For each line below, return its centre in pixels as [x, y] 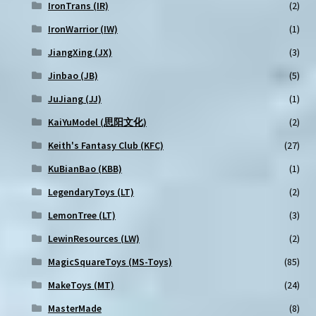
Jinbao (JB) [73, 76]
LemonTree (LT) [81, 215]
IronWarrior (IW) [83, 29]
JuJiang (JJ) [74, 99]
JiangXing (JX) [80, 53]
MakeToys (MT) [81, 285]
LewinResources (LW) [93, 239]
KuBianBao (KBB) [85, 169]
